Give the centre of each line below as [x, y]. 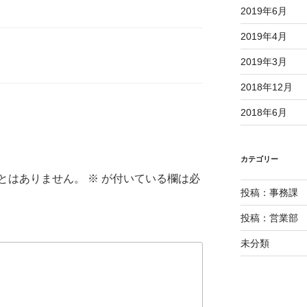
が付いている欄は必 [149, 178]
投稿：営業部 [269, 218]
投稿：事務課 [269, 193]
